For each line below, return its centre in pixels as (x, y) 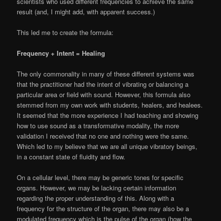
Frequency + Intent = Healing (61, 53)
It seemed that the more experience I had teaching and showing (108, 115)
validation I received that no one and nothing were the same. (103, 136)
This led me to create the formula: (65, 33)
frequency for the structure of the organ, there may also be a (103, 209)
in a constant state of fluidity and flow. (71, 157)
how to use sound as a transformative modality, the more (98, 126)
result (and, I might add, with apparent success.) (86, 11)
